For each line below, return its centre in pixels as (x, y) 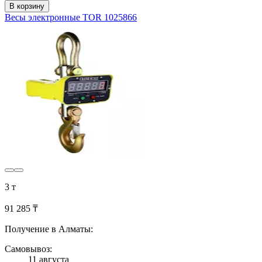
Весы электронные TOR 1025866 (71, 18)
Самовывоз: (28, 249)
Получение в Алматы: (49, 229)
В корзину (27, 6)
